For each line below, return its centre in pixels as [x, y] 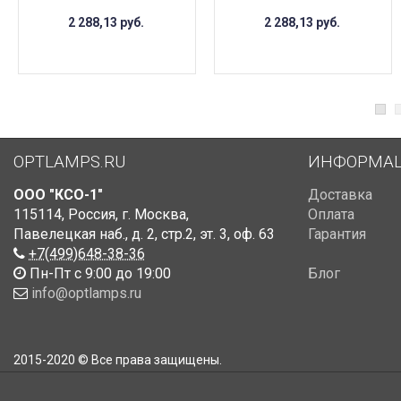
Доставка [340, 195]
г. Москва [154, 215]
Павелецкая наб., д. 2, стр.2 [103, 235]
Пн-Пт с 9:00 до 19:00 [98, 274]
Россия [92, 215]
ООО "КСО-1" [58, 195]
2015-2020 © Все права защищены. [118, 360]
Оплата [331, 215]
